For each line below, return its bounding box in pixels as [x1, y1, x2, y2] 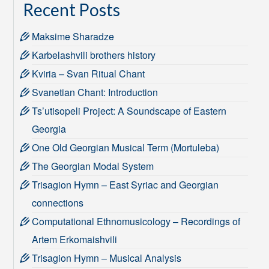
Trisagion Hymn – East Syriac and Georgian [32, 178, 219, 192]
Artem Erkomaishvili [32, 232, 118, 246]
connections [32, 196, 84, 210]
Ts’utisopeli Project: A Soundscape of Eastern [32, 104, 227, 118]
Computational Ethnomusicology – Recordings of [32, 214, 241, 228]
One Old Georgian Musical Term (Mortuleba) [32, 141, 220, 154]
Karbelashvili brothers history [32, 48, 156, 62]
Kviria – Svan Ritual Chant [32, 67, 145, 80]
